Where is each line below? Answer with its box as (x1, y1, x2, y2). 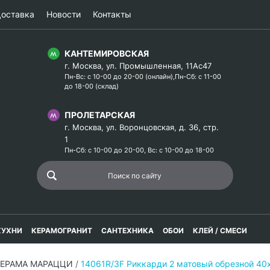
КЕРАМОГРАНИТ (31, 226, 92, 235)
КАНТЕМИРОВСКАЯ (64, 48, 149, 58)
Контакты (93, 9, 131, 19)
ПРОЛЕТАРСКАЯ (64, 110, 135, 120)
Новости (46, 9, 81, 19)
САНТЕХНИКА (101, 226, 154, 235)
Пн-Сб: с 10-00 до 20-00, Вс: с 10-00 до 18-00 (64, 146, 214, 154)
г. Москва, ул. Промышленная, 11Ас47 (64, 61, 212, 71)
